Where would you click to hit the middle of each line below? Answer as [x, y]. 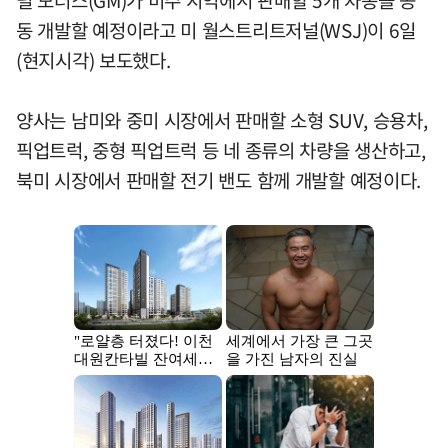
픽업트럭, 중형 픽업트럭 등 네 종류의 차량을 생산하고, [221, 150]
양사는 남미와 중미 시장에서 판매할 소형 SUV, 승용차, [222, 120]
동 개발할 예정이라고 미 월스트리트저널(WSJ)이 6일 [216, 30]
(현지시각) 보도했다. [93, 60]
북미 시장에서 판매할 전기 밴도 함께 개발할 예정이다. [219, 180]
